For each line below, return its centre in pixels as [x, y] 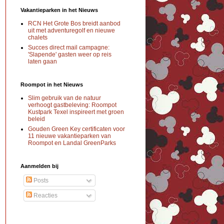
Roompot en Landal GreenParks [72, 143]
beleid [36, 119]
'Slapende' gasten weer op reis [70, 55]
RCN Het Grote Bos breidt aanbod [74, 24]
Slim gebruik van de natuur [64, 98]
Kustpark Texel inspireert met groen [76, 112]
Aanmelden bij [39, 166]
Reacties [45, 196]
